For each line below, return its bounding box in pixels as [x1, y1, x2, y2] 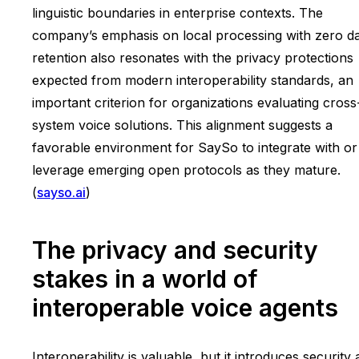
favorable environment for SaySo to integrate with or [32, 139, 357, 156]
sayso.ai [37, 184, 86, 201]
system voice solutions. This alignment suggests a [32, 117, 333, 134]
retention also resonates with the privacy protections [32, 50, 353, 67]
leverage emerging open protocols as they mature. [32, 162, 341, 179]
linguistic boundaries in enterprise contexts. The [32, 5, 323, 22]
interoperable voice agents [32, 293, 338, 323]
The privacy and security [32, 236, 318, 265]
